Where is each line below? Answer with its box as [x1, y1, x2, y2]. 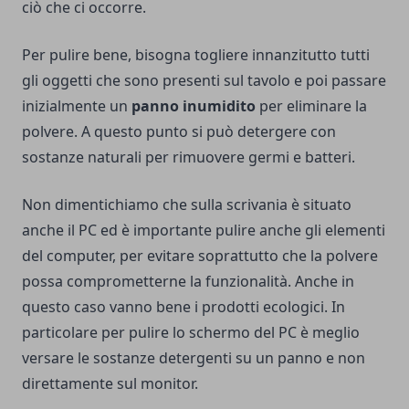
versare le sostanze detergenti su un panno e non [22, 348, 365, 369]
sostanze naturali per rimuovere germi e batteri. [22, 147, 355, 168]
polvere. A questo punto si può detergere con [22, 121, 336, 142]
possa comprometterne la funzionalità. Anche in [22, 271, 354, 292]
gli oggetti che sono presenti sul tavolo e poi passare [22, 70, 386, 91]
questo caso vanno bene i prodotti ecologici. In [22, 297, 345, 318]
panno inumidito [131, 96, 256, 117]
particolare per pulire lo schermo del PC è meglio [22, 322, 360, 343]
